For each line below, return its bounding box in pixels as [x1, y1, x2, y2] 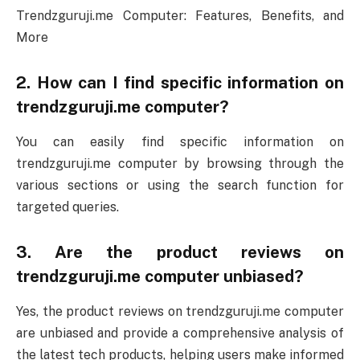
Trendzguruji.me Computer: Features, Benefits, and [16, 8, 344, 24]
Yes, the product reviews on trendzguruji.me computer [16, 304, 344, 320]
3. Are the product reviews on [16, 242, 344, 262]
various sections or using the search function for [16, 178, 344, 194]
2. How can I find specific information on [16, 72, 344, 92]
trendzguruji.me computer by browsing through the [16, 156, 344, 172]
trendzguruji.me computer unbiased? [16, 266, 304, 286]
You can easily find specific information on [16, 134, 344, 150]
